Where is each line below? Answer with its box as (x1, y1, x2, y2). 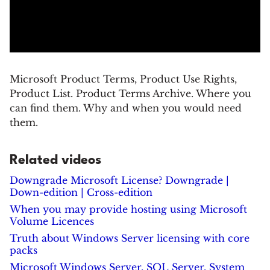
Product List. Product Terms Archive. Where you (10, 87, 251, 99)
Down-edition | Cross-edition (10, 186, 152, 198)
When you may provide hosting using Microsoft (10, 203, 247, 215)
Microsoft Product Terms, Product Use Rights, (10, 73, 237, 85)
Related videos (10, 154, 101, 167)
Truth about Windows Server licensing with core (10, 232, 250, 244)
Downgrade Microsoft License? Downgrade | (10, 174, 229, 186)
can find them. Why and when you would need (10, 102, 242, 114)
